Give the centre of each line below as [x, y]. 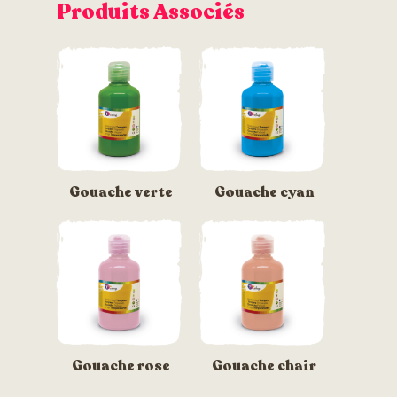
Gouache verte [121, 193]
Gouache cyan [264, 193]
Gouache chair [265, 366]
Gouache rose [121, 366]
